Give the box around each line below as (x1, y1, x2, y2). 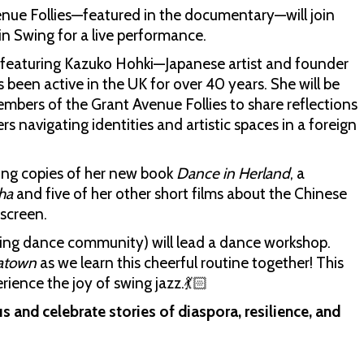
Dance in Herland (176, 164, 290, 183)
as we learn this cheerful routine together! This (40, 253, 344, 272)
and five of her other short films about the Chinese (13, 184, 347, 203)
